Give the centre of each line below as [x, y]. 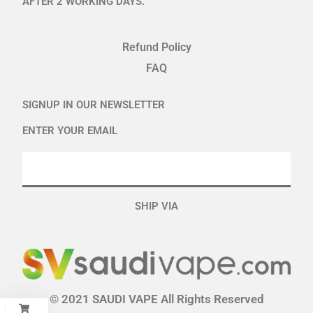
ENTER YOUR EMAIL [70, 130]
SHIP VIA [156, 206]
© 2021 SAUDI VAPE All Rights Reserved [156, 299]
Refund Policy [156, 47]
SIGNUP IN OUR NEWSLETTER [94, 104]
